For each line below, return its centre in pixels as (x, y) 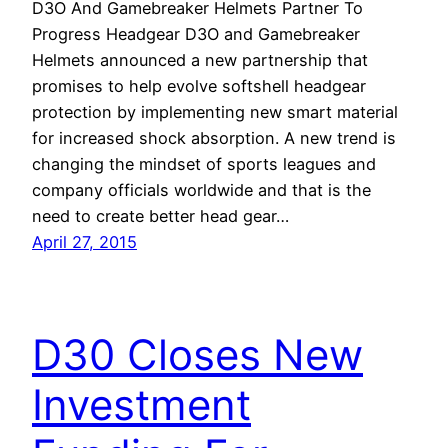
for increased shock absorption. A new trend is (214, 138)
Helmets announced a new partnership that (200, 60)
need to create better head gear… (160, 216)
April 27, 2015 (84, 242)
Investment (141, 405)
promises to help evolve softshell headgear (199, 86)
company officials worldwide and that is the (201, 190)
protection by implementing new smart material (215, 112)
